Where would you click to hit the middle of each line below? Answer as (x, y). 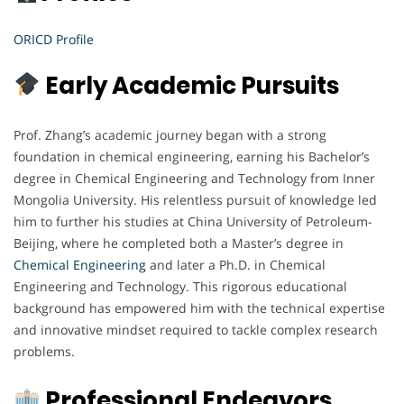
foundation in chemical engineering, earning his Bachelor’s (192, 156)
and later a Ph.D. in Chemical (236, 264)
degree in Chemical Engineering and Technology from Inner (194, 178)
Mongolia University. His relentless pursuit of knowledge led (195, 199)
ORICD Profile (54, 39)
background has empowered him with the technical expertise (199, 308)
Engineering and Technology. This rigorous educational (180, 286)
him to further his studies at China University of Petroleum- (193, 221)
